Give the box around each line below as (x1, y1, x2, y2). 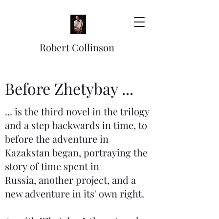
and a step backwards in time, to (5, 118, 147, 131)
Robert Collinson (40, 41, 117, 54)
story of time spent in (5, 159, 99, 173)
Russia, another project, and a (5, 173, 136, 186)
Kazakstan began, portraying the (5, 146, 148, 159)
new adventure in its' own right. (5, 187, 144, 200)
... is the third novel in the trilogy (5, 105, 149, 118)
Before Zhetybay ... (5, 78, 133, 99)
